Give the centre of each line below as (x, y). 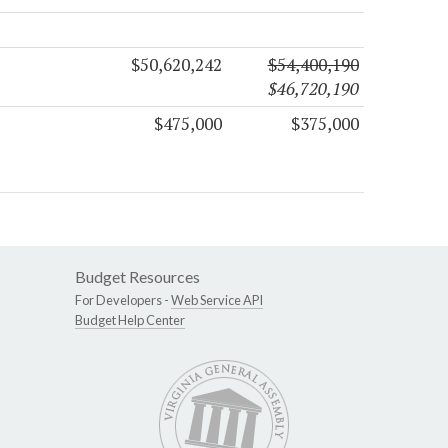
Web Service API (217, 299)
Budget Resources (137, 276)
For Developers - (123, 299)
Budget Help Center (130, 319)
